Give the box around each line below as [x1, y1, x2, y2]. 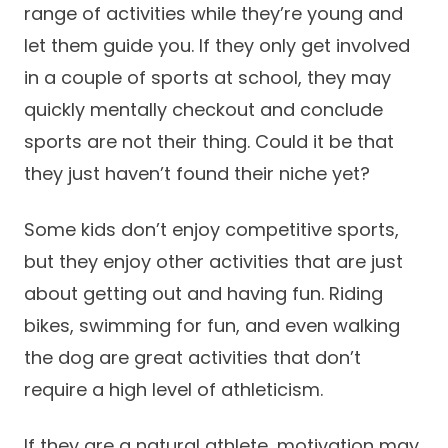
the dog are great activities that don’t [24, 345, 361, 370]
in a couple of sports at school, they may [24, 65, 391, 90]
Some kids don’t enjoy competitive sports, [24, 217, 399, 242]
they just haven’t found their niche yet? [24, 161, 370, 186]
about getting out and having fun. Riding [24, 281, 383, 306]
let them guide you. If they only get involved [24, 33, 410, 58]
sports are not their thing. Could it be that [24, 129, 394, 154]
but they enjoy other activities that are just [24, 249, 403, 274]
